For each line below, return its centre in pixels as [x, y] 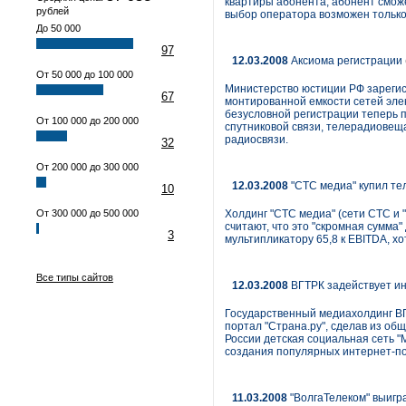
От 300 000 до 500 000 [87, 213]
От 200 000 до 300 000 [87, 167]
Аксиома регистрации [345, 61]
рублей [53, 11]
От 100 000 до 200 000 [87, 121]
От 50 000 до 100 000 [85, 74]
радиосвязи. [256, 140]
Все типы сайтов [75, 277]
